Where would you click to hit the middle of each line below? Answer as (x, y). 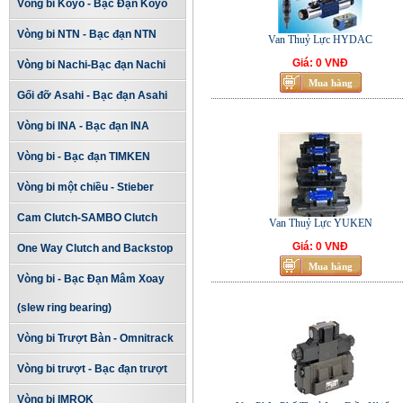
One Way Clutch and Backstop (94, 248)
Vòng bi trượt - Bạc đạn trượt (92, 369)
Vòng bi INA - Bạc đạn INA (83, 126)
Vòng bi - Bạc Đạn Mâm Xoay (90, 279)
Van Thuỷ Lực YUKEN (320, 223)
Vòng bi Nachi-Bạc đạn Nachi (91, 65)
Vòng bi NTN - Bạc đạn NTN (86, 34)
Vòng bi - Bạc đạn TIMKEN (83, 157)
